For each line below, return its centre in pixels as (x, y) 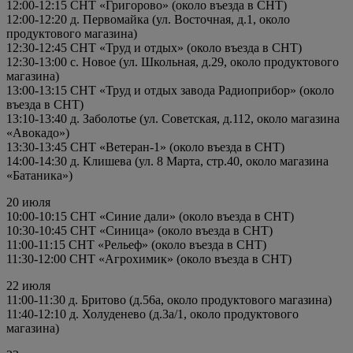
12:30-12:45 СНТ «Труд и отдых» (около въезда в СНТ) (154, 47)
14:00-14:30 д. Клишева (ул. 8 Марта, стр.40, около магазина (167, 161)
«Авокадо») (38, 132)
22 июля (28, 285)
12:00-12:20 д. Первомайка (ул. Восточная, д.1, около (148, 19)
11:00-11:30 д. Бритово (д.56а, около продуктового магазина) (169, 299)
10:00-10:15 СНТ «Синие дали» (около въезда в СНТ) (150, 216)
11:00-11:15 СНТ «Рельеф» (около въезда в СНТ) (136, 244)
